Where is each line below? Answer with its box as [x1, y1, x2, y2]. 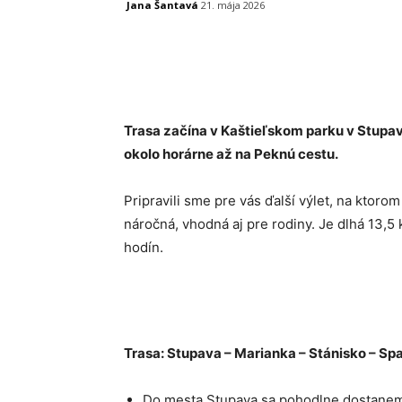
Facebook [166, 44, 213, 58]
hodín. [124, 239, 163, 257]
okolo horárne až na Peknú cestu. [124, 145, 338, 163]
